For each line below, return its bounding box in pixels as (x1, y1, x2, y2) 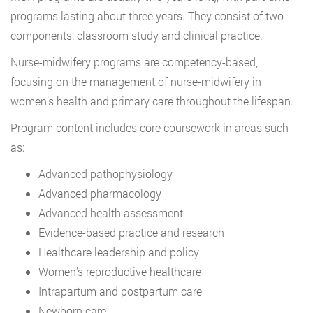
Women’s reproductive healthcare (38, 263, 201, 279)
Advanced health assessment (38, 205, 183, 220)
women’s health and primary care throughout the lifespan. (10, 93, 293, 108)
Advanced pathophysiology (38, 166, 173, 181)
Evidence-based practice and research (38, 224, 224, 240)
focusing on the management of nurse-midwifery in (10, 73, 261, 89)
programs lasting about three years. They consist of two (10, 8, 284, 23)
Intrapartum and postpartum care (38, 283, 202, 298)
